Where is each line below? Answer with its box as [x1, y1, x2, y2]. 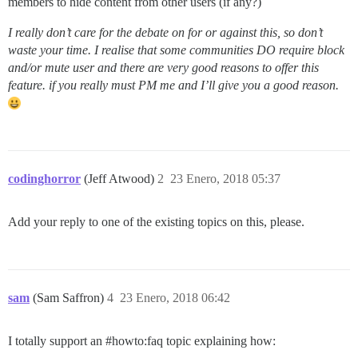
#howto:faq [105, 334, 163, 348]
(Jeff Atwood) [84, 172, 157, 185]
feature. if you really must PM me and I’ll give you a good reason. [8, 78, 339, 92]
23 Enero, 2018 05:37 [170, 172, 280, 185]
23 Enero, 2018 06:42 [120, 291, 230, 304]
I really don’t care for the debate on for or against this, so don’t [8, 26, 323, 39]
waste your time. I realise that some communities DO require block [8, 43, 344, 57]
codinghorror [8, 172, 81, 185]
